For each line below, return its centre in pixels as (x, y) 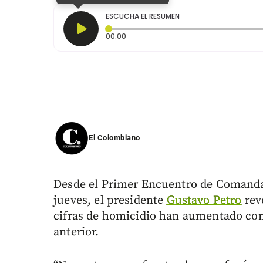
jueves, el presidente (110, 201)
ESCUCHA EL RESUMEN (143, 16)
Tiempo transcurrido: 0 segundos (186, 36)
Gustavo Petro (204, 201)
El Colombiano (114, 138)
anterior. (76, 232)
